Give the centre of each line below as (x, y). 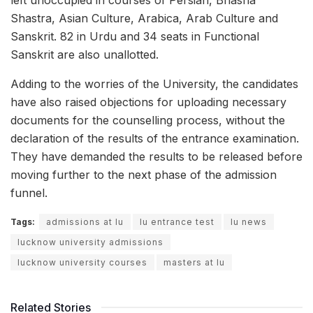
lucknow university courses (82, 262)
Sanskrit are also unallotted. (85, 54)
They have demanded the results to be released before (156, 156)
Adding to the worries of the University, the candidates (154, 83)
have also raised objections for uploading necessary (148, 102)
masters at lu (194, 262)
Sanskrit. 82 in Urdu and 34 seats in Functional (135, 36)
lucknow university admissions (90, 242)
